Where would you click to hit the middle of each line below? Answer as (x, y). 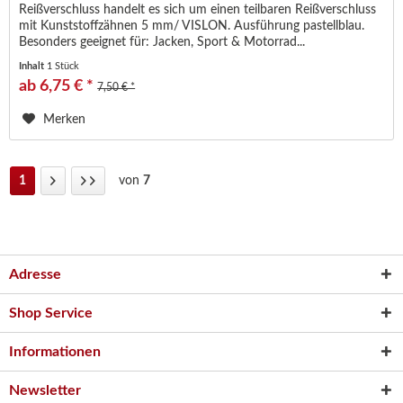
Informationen (55, 351)
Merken (65, 120)
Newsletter (45, 390)
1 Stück (63, 67)
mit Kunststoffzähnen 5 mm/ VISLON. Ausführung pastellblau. (192, 27)
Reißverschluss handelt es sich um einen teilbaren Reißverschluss (198, 10)
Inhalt (33, 67)
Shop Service (51, 313)
